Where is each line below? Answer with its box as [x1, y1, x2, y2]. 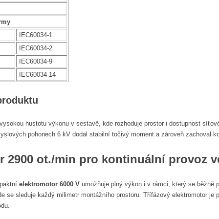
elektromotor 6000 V [19, 180, 80, 188]
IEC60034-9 [19, 57, 52, 65]
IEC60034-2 [19, 44, 52, 52]
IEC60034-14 [19, 70, 56, 78]
